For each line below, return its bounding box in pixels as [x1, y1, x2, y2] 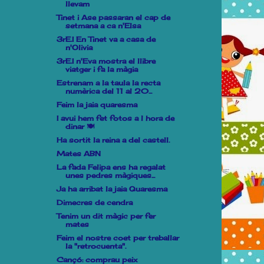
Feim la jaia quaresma [56, 100, 137, 109]
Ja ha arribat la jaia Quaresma [56, 184, 167, 193]
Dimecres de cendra [56, 198, 133, 207]
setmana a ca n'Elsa [65, 21, 141, 30]
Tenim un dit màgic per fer [56, 212, 156, 220]
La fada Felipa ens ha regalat [56, 163, 166, 171]
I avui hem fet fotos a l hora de [56, 114, 174, 123]
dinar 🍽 [65, 122, 94, 131]
